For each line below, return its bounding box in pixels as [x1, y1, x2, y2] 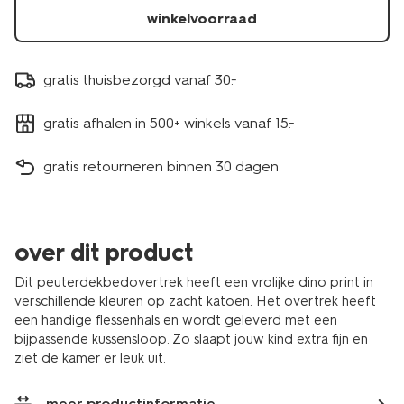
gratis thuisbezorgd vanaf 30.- [43, 70, 237, 88]
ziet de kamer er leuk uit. [14, 350, 166, 366]
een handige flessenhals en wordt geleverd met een [14, 312, 337, 328]
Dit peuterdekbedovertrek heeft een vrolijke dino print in [14, 274, 373, 290]
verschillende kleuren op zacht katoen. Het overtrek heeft [14, 293, 376, 309]
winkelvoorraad [147, 10, 257, 27]
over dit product [14, 238, 193, 267]
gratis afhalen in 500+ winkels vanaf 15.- [43, 114, 295, 132]
